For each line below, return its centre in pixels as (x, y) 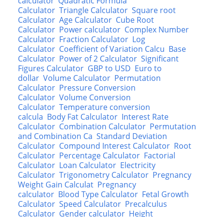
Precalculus (146, 204)
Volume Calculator (77, 78)
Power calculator (90, 30)
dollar (29, 78)
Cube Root (135, 20)
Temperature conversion (105, 107)
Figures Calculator (51, 68)
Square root (154, 10)
